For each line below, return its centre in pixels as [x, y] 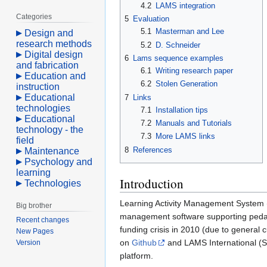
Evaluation [151, 19]
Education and [55, 76]
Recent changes [43, 220]
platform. [136, 255]
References [153, 150]
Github [144, 242]
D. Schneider [178, 45]
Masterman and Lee [190, 32]
